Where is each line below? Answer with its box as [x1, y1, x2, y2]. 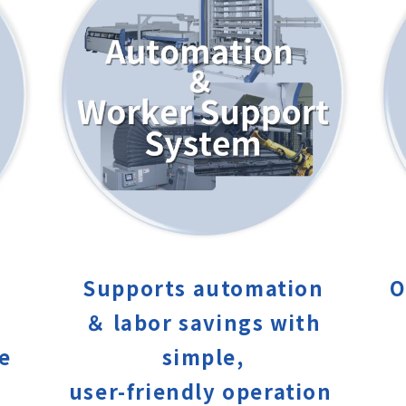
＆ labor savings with [85, 307, 322, 337]
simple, [162, 342, 245, 372]
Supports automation [82, 273, 324, 303]
